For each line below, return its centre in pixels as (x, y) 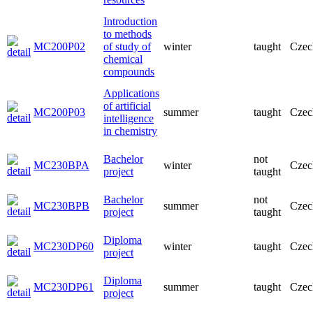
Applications (131, 93)
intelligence (129, 118)
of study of (127, 46)
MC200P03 (59, 112)
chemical (123, 59)
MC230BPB (61, 206)
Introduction (130, 21)
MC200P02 (59, 46)
